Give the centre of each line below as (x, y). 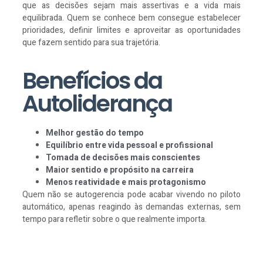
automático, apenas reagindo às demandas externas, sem (131, 207)
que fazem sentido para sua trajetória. (91, 43)
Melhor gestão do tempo (95, 133)
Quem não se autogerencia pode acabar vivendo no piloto (131, 194)
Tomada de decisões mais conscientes (123, 157)
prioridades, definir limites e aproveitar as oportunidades (131, 31)
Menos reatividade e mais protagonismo (126, 182)
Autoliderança (97, 103)
